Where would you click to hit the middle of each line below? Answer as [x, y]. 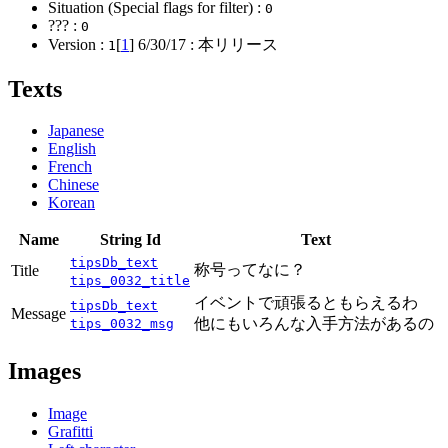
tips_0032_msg [122, 324]
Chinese [73, 185]
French [70, 167]
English [72, 149]
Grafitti [70, 432]
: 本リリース [232, 44]
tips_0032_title [130, 281]
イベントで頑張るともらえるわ [306, 303]
